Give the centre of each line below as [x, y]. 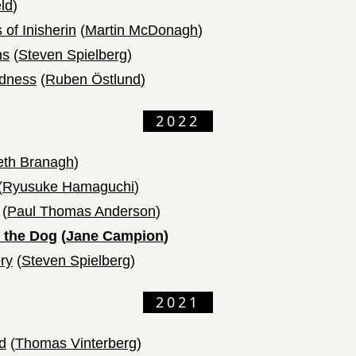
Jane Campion [115, 236]
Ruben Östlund [93, 80]
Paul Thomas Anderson [81, 212]
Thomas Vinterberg [76, 344]
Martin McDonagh [141, 31]
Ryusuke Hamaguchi [68, 187]
